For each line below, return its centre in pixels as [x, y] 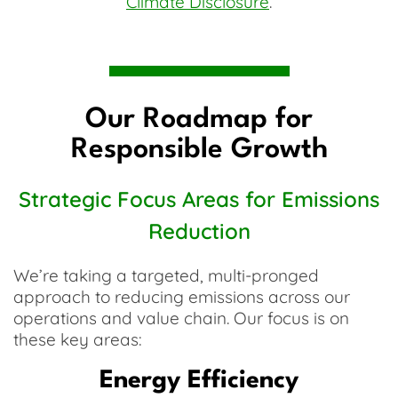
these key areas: [78, 339]
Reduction [199, 231]
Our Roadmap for [199, 119]
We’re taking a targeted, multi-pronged [166, 275]
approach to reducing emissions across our [182, 297]
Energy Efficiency [199, 381]
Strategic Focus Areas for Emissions [199, 199]
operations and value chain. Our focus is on [181, 318]
